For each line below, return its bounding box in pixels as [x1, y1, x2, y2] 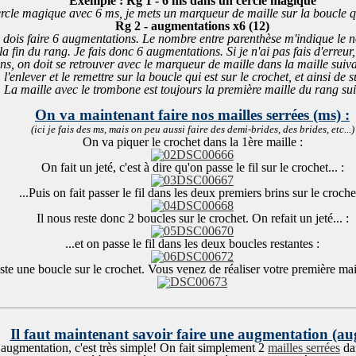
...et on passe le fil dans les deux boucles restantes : [65, 237, 319, 250]
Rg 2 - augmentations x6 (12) [115, 19, 269, 33]
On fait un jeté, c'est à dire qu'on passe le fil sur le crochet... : [41, 161, 344, 174]
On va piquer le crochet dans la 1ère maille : [82, 135, 303, 149]
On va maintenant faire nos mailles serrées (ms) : [35, 106, 350, 123]
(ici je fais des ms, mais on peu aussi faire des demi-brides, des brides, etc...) [30, 123, 354, 135]
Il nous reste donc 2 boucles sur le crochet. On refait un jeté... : [36, 211, 349, 225]
